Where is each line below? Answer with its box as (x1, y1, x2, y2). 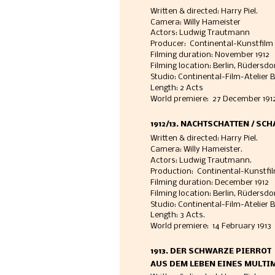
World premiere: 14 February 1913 (150, 222, 273, 231)
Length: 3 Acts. (150, 211, 205, 220)
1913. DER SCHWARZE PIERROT (150, 247, 271, 256)
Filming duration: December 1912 (150, 178, 269, 187)
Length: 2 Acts (150, 83, 203, 92)
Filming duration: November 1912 (150, 51, 269, 60)
